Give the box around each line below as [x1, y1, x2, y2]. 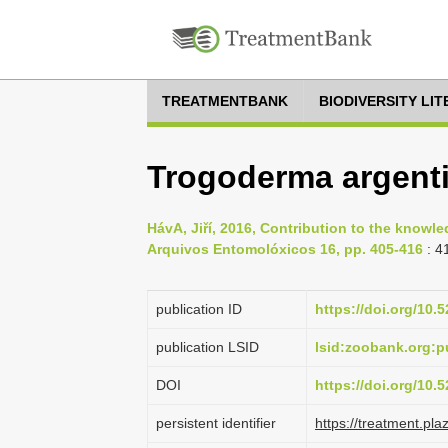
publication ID [156, 301, 242, 317]
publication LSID [156, 339, 259, 355]
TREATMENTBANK [162, 93, 288, 109]
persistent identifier [156, 415, 276, 431]
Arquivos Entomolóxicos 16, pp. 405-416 [147, 241, 423, 257]
